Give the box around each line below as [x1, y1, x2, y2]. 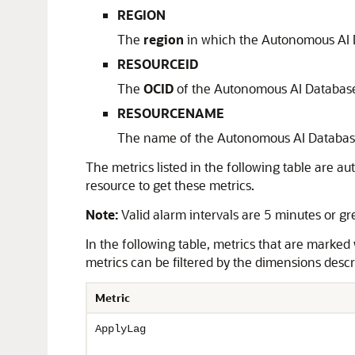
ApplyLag [95, 323, 146, 335]
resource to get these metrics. [86, 177, 254, 193]
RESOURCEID [117, 55, 198, 72]
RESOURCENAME [117, 105, 224, 121]
